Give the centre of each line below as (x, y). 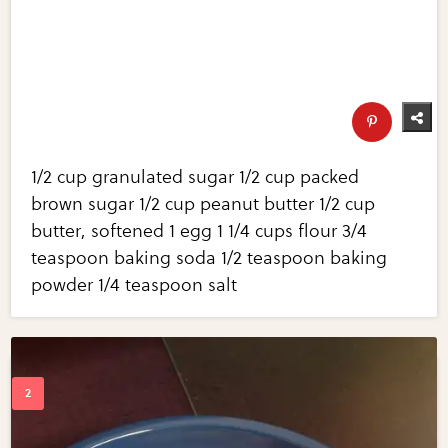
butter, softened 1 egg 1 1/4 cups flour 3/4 (199, 231)
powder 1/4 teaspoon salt (134, 285)
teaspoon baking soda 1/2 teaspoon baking (209, 258)
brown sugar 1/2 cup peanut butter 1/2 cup (203, 204)
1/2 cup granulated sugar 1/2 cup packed (195, 177)
